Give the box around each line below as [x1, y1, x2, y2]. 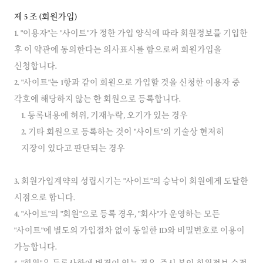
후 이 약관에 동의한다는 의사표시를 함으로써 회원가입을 [14, 46, 222, 55]
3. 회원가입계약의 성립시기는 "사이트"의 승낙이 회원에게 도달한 [14, 178, 248, 186]
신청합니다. [14, 63, 57, 71]
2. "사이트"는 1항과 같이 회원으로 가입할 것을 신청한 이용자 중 [14, 79, 240, 87]
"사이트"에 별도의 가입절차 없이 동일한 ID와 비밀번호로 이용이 [14, 227, 245, 235]
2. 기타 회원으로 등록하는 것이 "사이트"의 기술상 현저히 [21, 129, 224, 137]
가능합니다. [14, 244, 57, 252]
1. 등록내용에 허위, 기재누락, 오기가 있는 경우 [21, 112, 188, 120]
